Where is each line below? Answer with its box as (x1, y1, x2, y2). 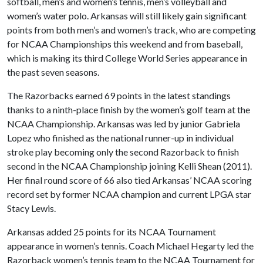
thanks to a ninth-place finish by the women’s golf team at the (7, 104, 250, 115)
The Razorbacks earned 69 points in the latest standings (7, 90, 231, 101)
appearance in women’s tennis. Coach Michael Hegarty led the (7, 240, 254, 251)
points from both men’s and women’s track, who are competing (7, 24, 256, 35)
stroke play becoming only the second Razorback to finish (7, 146, 239, 157)
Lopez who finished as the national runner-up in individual (7, 132, 234, 143)
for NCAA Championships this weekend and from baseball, (7, 38, 242, 49)
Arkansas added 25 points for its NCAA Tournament (7, 226, 216, 237)
